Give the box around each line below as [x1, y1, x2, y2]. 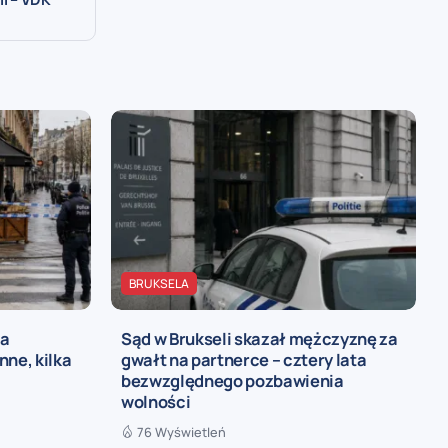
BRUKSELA [129, 274, 189, 292]
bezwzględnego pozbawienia [121, 369, 344, 392]
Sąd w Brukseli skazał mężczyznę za [121, 327, 398, 350]
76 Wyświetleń [137, 422, 226, 441]
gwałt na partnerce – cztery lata [121, 348, 367, 371]
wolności [121, 390, 191, 413]
